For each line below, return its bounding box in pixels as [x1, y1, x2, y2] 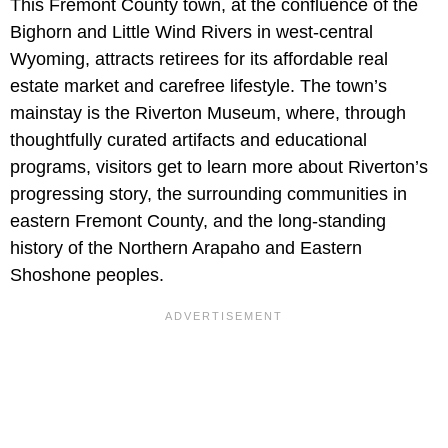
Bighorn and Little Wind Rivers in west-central [10, 21, 373, 42]
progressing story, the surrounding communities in [10, 183, 407, 204]
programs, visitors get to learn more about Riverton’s [10, 156, 428, 177]
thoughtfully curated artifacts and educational [10, 129, 367, 150]
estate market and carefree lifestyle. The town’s [10, 75, 387, 96]
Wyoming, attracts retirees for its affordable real [10, 48, 388, 69]
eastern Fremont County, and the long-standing [10, 210, 386, 231]
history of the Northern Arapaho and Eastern [10, 237, 362, 258]
